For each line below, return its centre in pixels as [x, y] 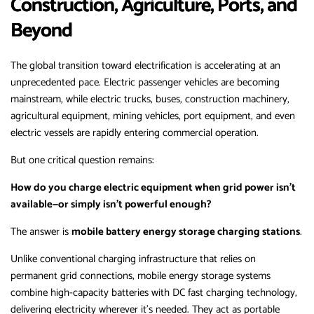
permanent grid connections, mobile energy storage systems [141, 276]
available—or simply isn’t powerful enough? [111, 205]
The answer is [41, 232]
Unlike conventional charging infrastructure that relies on [133, 259]
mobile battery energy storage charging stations [186, 232]
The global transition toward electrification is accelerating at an [145, 66]
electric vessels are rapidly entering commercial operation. [135, 133]
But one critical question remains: [82, 161]
